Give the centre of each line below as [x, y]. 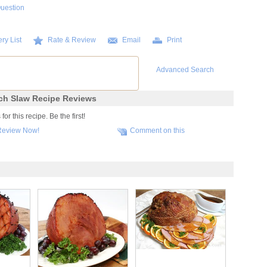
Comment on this [158, 131]
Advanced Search [185, 70]
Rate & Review [72, 40]
